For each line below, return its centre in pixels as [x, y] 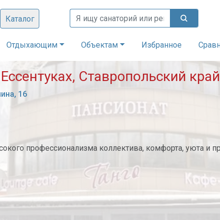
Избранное [161, 45]
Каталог [20, 19]
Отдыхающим [32, 45]
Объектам [100, 45]
